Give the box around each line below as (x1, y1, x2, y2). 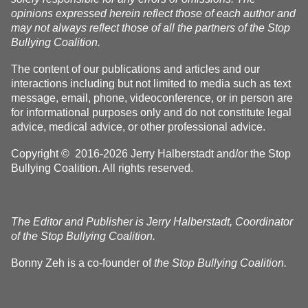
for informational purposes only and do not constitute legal (11, 107, 291, 118)
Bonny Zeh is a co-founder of (11, 257, 154, 269)
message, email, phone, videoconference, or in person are (11, 92, 293, 104)
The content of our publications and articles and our (11, 63, 260, 75)
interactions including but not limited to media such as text (11, 78, 291, 89)
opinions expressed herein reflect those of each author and (11, 8, 296, 19)
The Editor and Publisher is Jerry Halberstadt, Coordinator (11, 216, 293, 228)
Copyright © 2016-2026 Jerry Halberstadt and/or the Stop (11, 148, 291, 159)
